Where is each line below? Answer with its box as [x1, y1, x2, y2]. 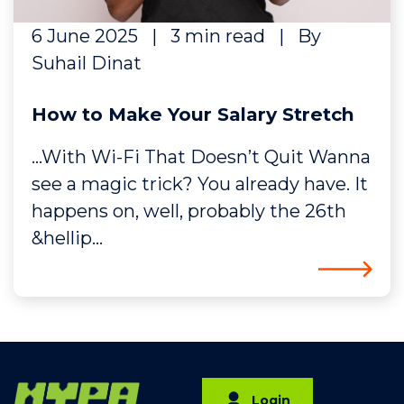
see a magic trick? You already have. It [32, 173, 368, 195]
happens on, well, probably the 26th [32, 200, 346, 222]
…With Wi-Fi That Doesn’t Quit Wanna [32, 146, 371, 168]
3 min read [170, 25, 265, 47]
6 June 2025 [32, 25, 138, 47]
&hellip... [32, 227, 103, 249]
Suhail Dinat [32, 52, 142, 74]
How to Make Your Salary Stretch [32, 103, 354, 125]
